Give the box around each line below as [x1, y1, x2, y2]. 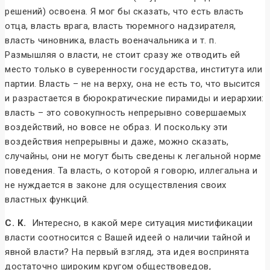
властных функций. [5, 194, 89, 206]
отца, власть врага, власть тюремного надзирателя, [5, 20, 236, 32]
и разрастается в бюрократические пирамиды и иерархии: [5, 93, 264, 104]
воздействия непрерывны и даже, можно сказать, [5, 136, 229, 148]
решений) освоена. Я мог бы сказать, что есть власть [5, 6, 244, 17]
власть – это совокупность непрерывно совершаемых [5, 107, 246, 119]
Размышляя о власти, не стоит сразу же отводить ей [5, 49, 240, 61]
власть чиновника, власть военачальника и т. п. [5, 35, 216, 46]
